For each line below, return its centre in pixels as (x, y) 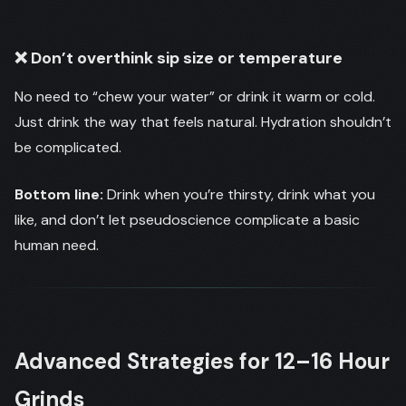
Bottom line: (59, 194)
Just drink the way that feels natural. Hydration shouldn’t (203, 122)
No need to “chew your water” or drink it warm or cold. (195, 97)
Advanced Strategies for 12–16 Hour (202, 361)
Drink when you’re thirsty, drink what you (239, 194)
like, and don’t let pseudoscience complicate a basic (187, 220)
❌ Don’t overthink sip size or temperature (179, 58)
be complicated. (68, 147)
